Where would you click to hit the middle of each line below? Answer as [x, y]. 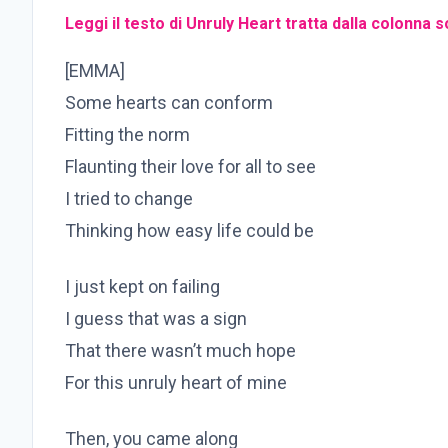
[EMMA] [95, 71]
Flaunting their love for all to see [190, 167]
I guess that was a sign [156, 319]
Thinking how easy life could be [189, 231]
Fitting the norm [127, 135]
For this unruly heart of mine [176, 383]
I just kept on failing [142, 287]
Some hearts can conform [169, 103]
